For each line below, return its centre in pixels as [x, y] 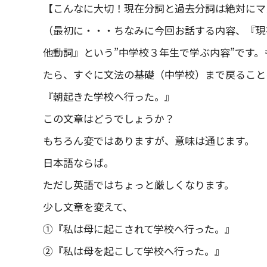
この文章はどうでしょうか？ [109, 118]
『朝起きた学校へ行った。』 [109, 96]
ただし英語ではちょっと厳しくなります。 [139, 184]
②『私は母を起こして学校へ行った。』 [134, 251]
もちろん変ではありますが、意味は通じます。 [149, 140]
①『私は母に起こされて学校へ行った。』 [139, 229]
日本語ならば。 [78, 162]
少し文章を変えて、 [88, 207]
